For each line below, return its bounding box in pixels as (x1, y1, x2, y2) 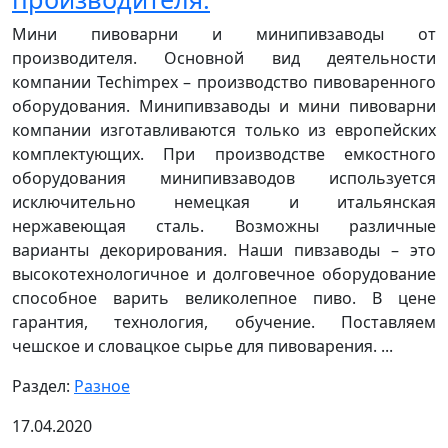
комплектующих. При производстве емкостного (12, 142, 436, 165)
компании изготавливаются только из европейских (12, 118, 436, 141)
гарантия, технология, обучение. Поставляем (12, 310, 436, 333)
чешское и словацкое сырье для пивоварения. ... (12, 334, 393, 357)
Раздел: (12, 374, 74, 397)
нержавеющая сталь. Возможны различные (12, 214, 436, 237)
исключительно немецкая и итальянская (12, 190, 436, 213)
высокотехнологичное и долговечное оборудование (12, 262, 436, 285)
